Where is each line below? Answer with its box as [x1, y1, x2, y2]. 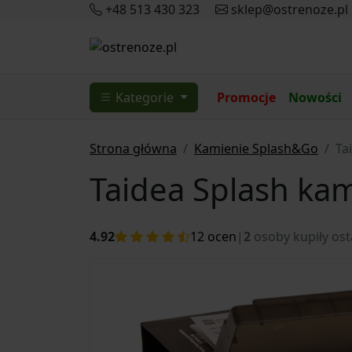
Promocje [216, 89, 276, 106]
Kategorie [115, 89, 177, 106]
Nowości [288, 89, 342, 106]
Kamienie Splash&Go [194, 140, 318, 157]
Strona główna [90, 140, 177, 157]
